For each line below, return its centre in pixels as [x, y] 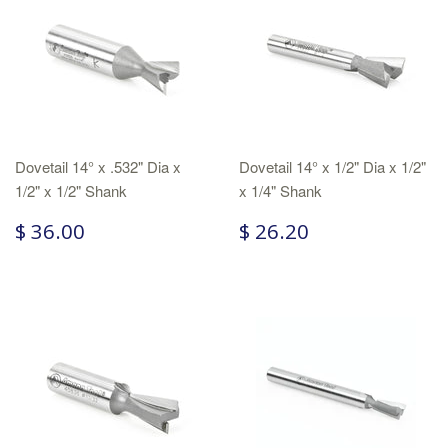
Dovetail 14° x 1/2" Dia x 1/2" [332, 166]
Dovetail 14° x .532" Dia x [98, 166]
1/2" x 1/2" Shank [71, 190]
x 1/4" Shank [280, 190]
